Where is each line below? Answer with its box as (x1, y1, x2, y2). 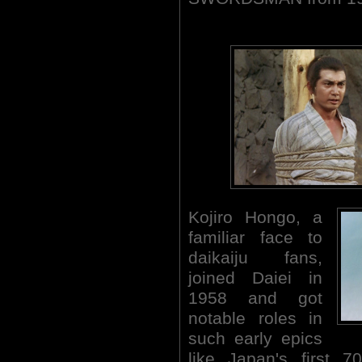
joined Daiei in (188, 267, 322, 288)
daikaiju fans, (188, 247, 322, 267)
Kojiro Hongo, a (188, 207, 322, 227)
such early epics (188, 328, 322, 348)
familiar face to (188, 227, 322, 247)
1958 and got (188, 288, 322, 308)
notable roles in (188, 308, 322, 328)
